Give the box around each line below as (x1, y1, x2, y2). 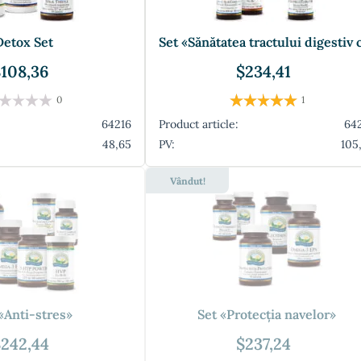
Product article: (159, 117, 239, 131)
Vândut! (169, 175, 205, 187)
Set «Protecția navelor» (197, 306, 336, 322)
